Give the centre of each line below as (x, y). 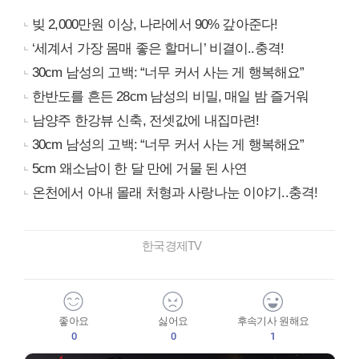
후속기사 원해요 (273, 321)
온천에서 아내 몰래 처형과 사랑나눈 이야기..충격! (175, 193)
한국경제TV (179, 246)
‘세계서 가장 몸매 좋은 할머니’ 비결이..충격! (158, 49)
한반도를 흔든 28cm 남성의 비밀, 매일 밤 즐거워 (171, 97)
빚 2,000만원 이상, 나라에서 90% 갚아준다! (155, 25)
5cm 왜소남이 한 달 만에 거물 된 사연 (140, 169)
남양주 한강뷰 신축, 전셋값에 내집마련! (146, 121)
